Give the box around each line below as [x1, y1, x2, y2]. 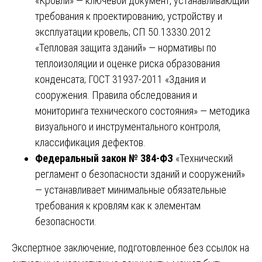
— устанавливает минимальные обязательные [35, 184, 226, 196]
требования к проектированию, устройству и [35, 10, 222, 23]
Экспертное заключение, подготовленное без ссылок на [12, 242, 249, 254]
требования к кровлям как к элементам [35, 199, 201, 212]
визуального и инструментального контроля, [35, 120, 220, 133]
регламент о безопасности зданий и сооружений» [35, 168, 245, 181]
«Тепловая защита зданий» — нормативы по [35, 42, 216, 54]
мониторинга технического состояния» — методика [35, 105, 250, 118]
